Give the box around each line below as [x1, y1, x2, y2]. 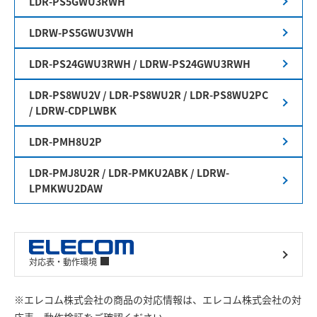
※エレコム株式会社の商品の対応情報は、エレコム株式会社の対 [14, 292, 301, 306]
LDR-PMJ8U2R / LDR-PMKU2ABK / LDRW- [29, 165, 229, 180]
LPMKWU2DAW [29, 180, 103, 196]
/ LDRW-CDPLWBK [29, 103, 117, 118]
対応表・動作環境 [29, 255, 97, 268]
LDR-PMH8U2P [29, 134, 102, 149]
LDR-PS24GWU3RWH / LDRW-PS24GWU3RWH [29, 56, 250, 71]
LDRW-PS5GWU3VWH [29, 25, 134, 40]
